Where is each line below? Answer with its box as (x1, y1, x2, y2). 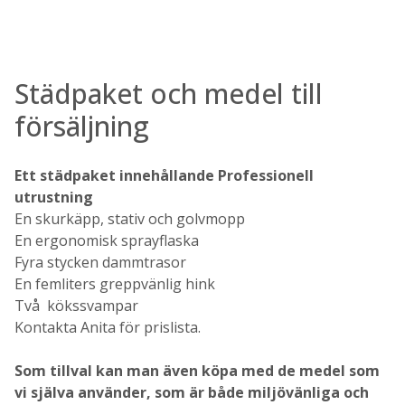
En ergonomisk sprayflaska (14, 231, 199, 250)
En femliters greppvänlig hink (14, 274, 215, 294)
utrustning (14, 187, 93, 207)
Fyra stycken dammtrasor (14, 252, 186, 272)
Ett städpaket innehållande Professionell (14, 165, 314, 185)
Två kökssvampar (14, 296, 138, 316)
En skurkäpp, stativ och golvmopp (14, 209, 249, 229)
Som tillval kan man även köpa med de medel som (14, 361, 380, 381)
